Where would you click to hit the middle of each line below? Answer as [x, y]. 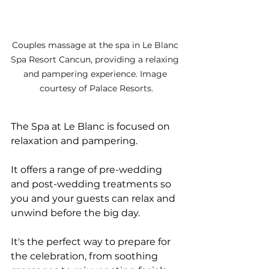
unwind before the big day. [77, 213]
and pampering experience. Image [96, 74]
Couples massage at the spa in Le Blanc [96, 45]
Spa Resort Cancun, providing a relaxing [96, 60]
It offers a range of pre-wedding [88, 170]
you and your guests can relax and [94, 199]
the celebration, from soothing [86, 256]
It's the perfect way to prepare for [92, 242]
